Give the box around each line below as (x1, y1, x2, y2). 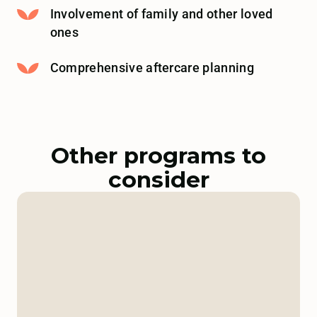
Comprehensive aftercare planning (50, 60, 254, 75)
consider (108, 166, 209, 194)
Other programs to (51, 142, 266, 170)
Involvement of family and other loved (50, 7, 273, 22)
